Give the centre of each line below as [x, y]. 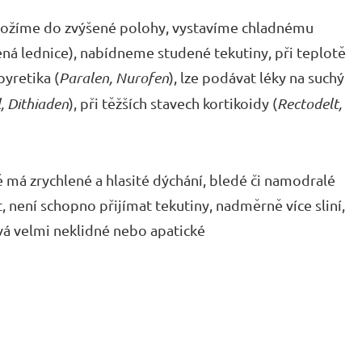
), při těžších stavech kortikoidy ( [173, 103]
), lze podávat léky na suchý [257, 77]
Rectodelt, [309, 103]
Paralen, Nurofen [114, 78]
